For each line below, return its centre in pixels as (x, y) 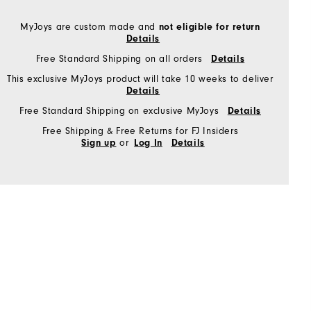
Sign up (99, 143)
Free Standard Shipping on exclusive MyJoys (120, 111)
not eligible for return (209, 27)
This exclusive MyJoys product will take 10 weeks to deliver (140, 79)
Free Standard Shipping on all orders (120, 59)
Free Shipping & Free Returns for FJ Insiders (140, 131)
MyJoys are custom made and (90, 27)
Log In (148, 143)
